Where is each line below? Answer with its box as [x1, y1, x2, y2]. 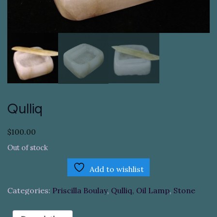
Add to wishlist [90, 164, 144, 174]
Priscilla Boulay [52, 186, 107, 196]
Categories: [7, 186, 52, 196]
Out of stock [7, 142, 48, 152]
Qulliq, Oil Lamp [111, 186, 170, 196]
